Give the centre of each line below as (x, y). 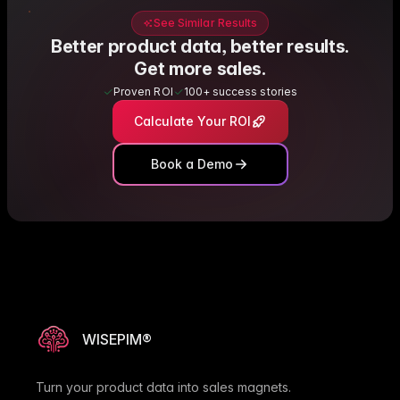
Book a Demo (192, 164)
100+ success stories (240, 92)
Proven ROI (143, 92)
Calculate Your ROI (192, 121)
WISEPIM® (117, 340)
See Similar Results (205, 23)
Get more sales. (200, 69)
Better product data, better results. (200, 47)
